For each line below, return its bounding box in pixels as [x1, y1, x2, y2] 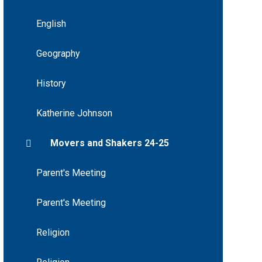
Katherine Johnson [36, 108, 112, 119]
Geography [36, 48, 80, 60]
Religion [36, 227, 70, 239]
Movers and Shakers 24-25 [50, 137, 169, 149]
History [36, 78, 66, 89]
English [36, 18, 66, 30]
